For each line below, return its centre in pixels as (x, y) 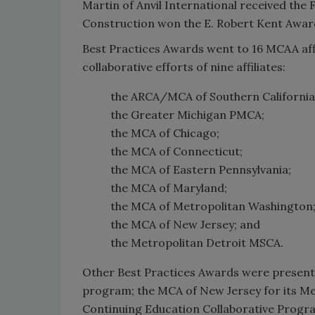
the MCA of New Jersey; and (185, 224)
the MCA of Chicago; (165, 133)
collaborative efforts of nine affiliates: (184, 67)
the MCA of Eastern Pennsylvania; (201, 169)
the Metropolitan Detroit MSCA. (197, 243)
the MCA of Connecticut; (176, 151)
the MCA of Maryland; (169, 188)
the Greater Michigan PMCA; (187, 115)
